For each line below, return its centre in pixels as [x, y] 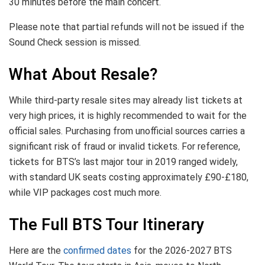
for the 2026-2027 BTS [183, 251]
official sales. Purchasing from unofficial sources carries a [127, 131]
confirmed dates [98, 251]
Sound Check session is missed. [75, 42]
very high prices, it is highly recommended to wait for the [128, 116]
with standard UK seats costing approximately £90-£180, [129, 177]
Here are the [36, 251]
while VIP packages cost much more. [85, 193]
